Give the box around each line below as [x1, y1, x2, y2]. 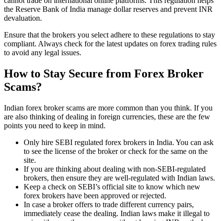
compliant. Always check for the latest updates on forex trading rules [4, 39, 217, 48]
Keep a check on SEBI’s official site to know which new [24, 183, 200, 191]
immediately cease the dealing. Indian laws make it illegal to [24, 209, 210, 218]
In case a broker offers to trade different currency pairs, [24, 200, 194, 209]
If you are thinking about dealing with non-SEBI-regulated [24, 165, 206, 174]
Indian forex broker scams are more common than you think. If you [4, 104, 213, 112]
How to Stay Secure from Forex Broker [4, 67, 204, 80]
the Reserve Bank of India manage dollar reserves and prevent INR [4, 5, 213, 14]
